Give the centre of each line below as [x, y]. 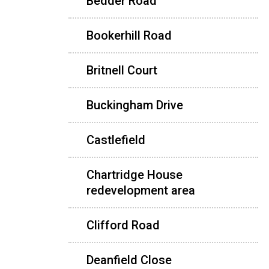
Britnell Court [122, 70]
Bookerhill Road [129, 35]
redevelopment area [141, 190]
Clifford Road [123, 225]
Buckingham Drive [135, 105]
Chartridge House [134, 174]
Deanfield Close [129, 260]
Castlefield [116, 140]
